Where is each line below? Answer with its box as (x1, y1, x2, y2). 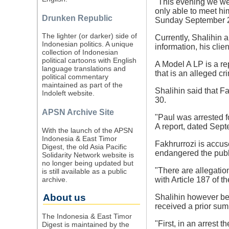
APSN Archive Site (41, 108, 114, 117)
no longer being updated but (41, 158, 133, 167)
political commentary (41, 73, 108, 81)
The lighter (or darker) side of (41, 32, 137, 40)
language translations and (41, 64, 126, 73)
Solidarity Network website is (41, 150, 134, 159)
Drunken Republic (41, 13, 112, 22)
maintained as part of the (41, 81, 123, 89)
